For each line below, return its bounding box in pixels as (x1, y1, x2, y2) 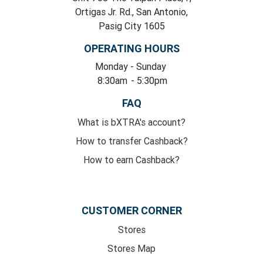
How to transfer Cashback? (75, 135, 188, 147)
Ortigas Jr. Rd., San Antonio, (75, 6, 188, 18)
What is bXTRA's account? (77, 116, 186, 128)
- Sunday (130, 60, 168, 72)
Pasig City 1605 (98, 20, 165, 32)
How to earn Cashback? (83, 154, 180, 166)
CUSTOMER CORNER (81, 204, 182, 217)
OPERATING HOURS (83, 42, 180, 55)
